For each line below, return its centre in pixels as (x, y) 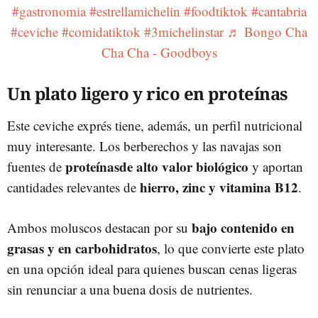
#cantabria (279, 11)
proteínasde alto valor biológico (157, 166)
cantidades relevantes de (73, 187)
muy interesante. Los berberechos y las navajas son (144, 146)
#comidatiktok (101, 31)
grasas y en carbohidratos (82, 248)
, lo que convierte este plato (231, 248)
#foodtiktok (215, 11)
